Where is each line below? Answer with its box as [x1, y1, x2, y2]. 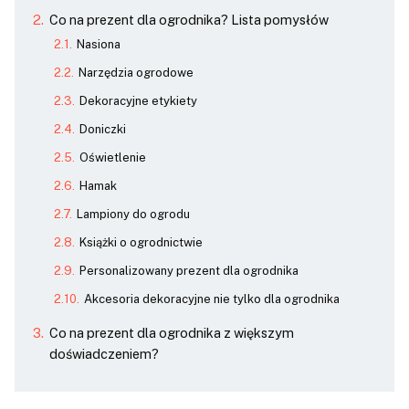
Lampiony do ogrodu [76, 207, 190, 221]
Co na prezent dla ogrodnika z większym [48, 325, 294, 341]
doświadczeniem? [48, 346, 159, 362]
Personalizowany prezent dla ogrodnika [79, 264, 299, 278]
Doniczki [79, 122, 126, 136]
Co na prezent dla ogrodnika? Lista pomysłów [48, 12, 329, 27]
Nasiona [76, 37, 121, 51]
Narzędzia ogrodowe [78, 66, 194, 79]
